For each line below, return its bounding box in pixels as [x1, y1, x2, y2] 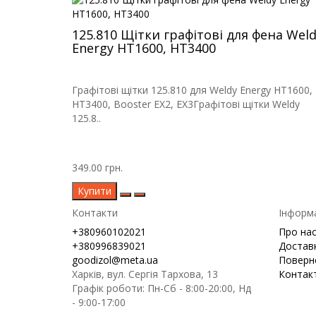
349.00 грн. [72, 161, 123, 175]
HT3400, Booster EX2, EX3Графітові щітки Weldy [72, 97, 300, 111]
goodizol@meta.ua [72, 253, 158, 267]
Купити [78, 184, 111, 198]
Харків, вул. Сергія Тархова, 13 [72, 267, 218, 281]
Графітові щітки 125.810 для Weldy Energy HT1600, [72, 83, 312, 97]
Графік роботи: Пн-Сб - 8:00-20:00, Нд [72, 281, 251, 296]
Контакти [72, 206, 118, 220]
